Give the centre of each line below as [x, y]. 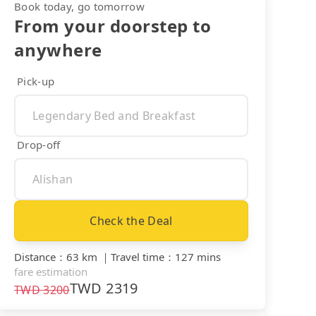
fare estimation [51, 271]
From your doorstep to [113, 25]
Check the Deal [131, 220]
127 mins [198, 256]
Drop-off [39, 144]
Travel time [138, 256]
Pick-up [36, 81]
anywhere [58, 49]
